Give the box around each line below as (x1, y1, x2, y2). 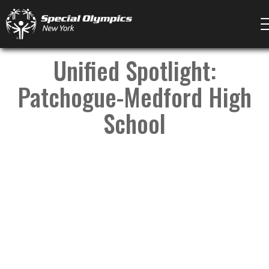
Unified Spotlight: (53, 52, 216, 88)
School (103, 105, 166, 141)
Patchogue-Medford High (17, 79, 252, 115)
